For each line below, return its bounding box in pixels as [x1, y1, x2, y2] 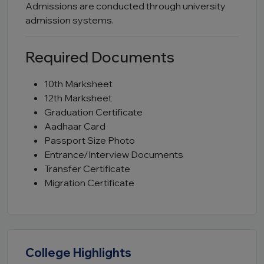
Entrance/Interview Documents [44, 148, 183, 160]
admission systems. [25, 14, 114, 26]
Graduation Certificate [44, 106, 143, 118]
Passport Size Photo [44, 134, 135, 146]
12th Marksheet [44, 92, 112, 104]
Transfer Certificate [44, 163, 130, 174]
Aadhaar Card [44, 120, 105, 132]
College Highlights [25, 245, 131, 260]
